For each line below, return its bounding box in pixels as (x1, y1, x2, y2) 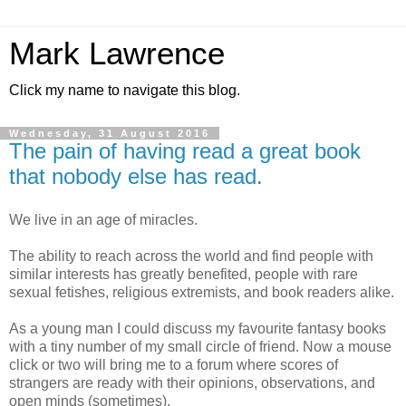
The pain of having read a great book (9, 139, 361, 163)
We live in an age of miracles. (9, 211, 198, 227)
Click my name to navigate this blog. (9, 82, 240, 98)
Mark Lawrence (9, 36, 225, 71)
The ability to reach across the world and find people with (9, 247, 373, 264)
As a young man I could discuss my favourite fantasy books (9, 320, 386, 336)
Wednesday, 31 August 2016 (9, 128, 210, 139)
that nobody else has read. (9, 164, 263, 188)
